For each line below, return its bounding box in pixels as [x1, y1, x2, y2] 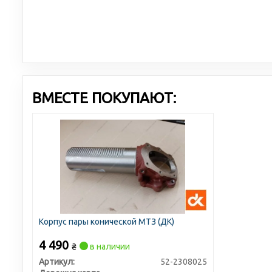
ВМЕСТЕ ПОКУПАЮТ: [32, 90, 176, 106]
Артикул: [38, 257, 75, 267]
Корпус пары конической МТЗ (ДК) [38, 217, 174, 226]
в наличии [87, 242, 130, 251]
